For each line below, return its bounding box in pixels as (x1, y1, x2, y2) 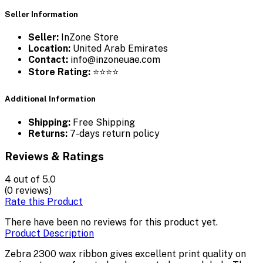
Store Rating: (28, 66, 90, 78)
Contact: (28, 54, 68, 66)
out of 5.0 (14, 173, 56, 185)
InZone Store (59, 32, 119, 43)
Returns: (28, 127, 68, 139)
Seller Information (5, 9, 78, 19)
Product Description (5, 227, 94, 239)
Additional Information (5, 94, 96, 104)
